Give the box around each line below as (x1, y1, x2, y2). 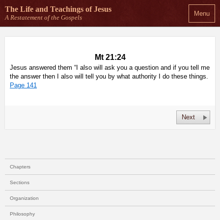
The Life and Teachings (5, 5, 85, 13)
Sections (10, 180, 29, 185)
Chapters (10, 164, 30, 169)
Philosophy (10, 211, 35, 217)
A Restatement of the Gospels (5, 14, 82, 21)
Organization (10, 195, 39, 201)
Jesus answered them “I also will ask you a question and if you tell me (10, 64, 210, 71)
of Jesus (85, 5, 111, 13)
